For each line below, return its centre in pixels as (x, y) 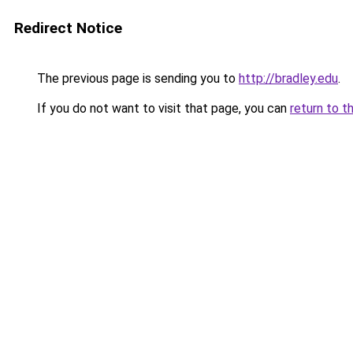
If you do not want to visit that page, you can (162, 108)
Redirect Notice (68, 28)
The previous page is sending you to (136, 78)
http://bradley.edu (288, 78)
